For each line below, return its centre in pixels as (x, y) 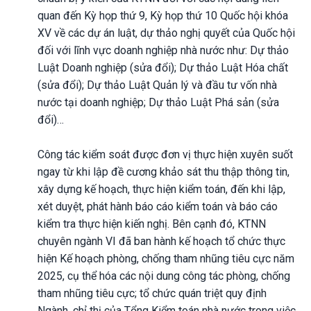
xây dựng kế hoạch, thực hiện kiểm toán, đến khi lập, (161, 189)
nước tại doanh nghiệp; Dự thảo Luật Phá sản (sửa (158, 102)
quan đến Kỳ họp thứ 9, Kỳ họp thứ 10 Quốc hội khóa (163, 15)
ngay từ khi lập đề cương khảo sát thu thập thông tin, (163, 171)
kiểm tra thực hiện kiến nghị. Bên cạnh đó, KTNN (152, 224)
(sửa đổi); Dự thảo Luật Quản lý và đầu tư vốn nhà (157, 85)
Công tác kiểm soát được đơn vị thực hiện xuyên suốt (165, 154)
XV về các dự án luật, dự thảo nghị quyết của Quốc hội (166, 33)
